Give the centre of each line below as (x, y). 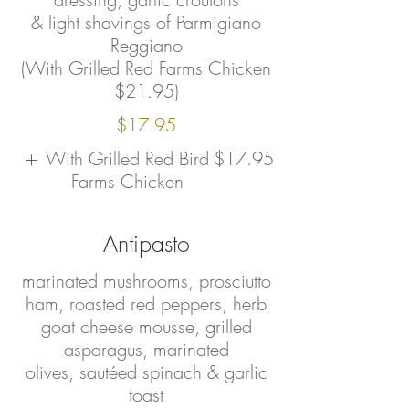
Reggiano (146, 45)
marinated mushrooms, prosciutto (146, 281)
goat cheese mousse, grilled (146, 326)
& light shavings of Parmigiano (146, 22)
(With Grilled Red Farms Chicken (146, 68)
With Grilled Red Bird (127, 158)
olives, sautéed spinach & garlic (146, 372)
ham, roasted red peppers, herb (146, 304)
